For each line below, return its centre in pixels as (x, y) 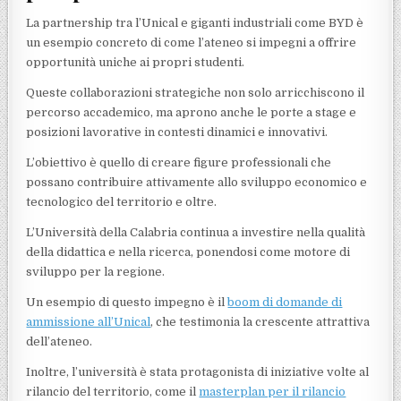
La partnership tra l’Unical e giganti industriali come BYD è (195, 23)
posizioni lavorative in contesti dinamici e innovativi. (177, 132)
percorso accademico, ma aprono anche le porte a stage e (192, 113)
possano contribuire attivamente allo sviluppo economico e (197, 183)
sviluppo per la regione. (96, 272)
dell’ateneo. (60, 342)
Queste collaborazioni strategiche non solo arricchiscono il (196, 93)
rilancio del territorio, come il (113, 392)
